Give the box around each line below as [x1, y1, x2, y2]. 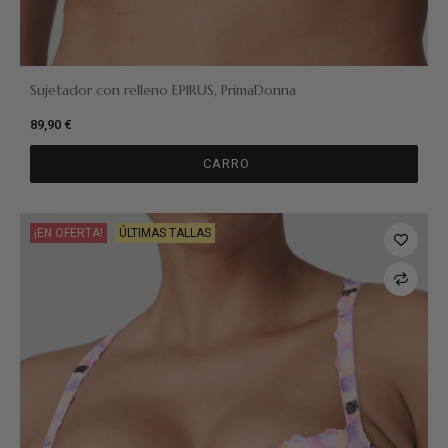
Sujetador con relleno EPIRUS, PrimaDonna [30, 81, 296, 100]
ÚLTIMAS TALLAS [119, 226, 211, 241]
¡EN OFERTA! [34, 226, 103, 241]
